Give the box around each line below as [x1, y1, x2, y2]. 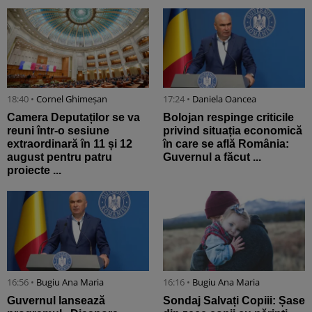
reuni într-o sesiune [7, 125, 109, 137]
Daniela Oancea [192, 93, 256, 106]
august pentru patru [7, 151, 112, 164]
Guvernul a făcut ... [163, 151, 261, 164]
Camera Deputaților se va [7, 111, 140, 124]
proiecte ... [7, 164, 61, 177]
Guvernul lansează [7, 294, 105, 306]
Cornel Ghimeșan [36, 93, 107, 106]
